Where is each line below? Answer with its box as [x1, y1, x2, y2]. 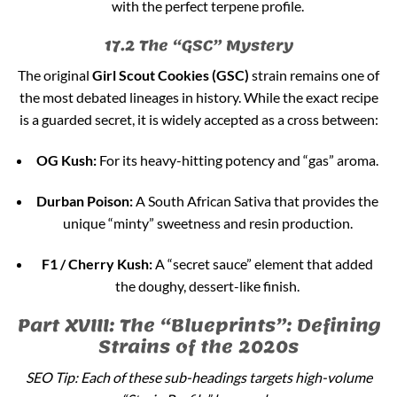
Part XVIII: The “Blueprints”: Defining [17, 307, 380, 343]
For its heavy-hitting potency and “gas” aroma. [97, 152, 379, 169]
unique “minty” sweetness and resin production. [62, 214, 353, 231]
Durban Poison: [36, 191, 134, 209]
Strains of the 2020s [98, 329, 299, 364]
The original [18, 66, 92, 84]
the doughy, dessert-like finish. [115, 276, 300, 294]
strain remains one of [249, 66, 379, 84]
